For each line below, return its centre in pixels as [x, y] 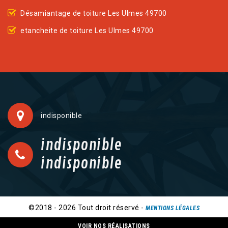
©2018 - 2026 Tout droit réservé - [87, 208]
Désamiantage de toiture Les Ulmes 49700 [94, 13]
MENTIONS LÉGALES [173, 208]
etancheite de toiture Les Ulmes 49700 [87, 31]
